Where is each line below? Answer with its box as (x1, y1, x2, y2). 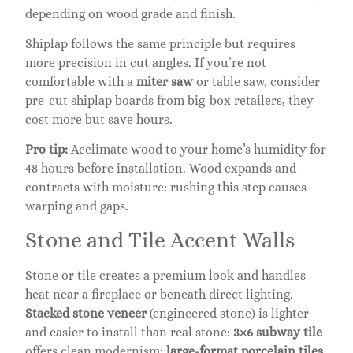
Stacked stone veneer (25, 305, 147, 321)
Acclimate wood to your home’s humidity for (68, 142, 326, 158)
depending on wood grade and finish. (25, 6, 236, 21)
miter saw (136, 74, 193, 90)
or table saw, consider (193, 74, 320, 90)
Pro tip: (25, 142, 68, 158)
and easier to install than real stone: (25, 324, 233, 340)
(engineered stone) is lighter (147, 305, 309, 321)
